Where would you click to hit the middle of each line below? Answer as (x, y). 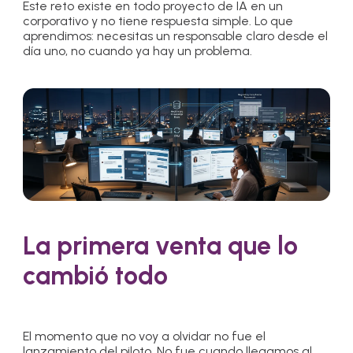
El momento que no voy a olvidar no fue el (145, 336)
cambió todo (96, 276)
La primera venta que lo (161, 246)
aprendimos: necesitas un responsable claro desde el (176, 36)
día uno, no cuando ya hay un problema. (138, 51)
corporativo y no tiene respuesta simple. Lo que (158, 21)
